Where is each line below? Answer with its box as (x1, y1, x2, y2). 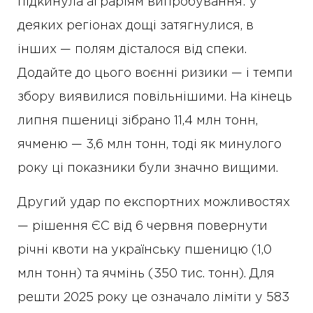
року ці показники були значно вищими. (17, 163, 278, 175)
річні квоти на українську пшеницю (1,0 (17, 245, 272, 256)
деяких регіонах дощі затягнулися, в (17, 20, 254, 32)
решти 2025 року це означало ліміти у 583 (17, 292, 289, 304)
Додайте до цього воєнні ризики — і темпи (17, 68, 293, 80)
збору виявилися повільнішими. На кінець (17, 92, 292, 103)
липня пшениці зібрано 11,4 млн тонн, (17, 115, 258, 127)
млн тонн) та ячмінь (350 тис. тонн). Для (17, 268, 275, 280)
